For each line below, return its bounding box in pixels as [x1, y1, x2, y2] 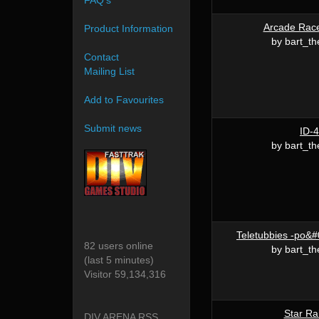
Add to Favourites [84, 94, 164, 106]
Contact [84, 51, 119, 63]
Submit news [84, 122, 142, 135]
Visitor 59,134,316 [84, 268, 166, 281]
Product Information [84, 23, 173, 35]
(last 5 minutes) [84, 254, 154, 266]
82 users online [84, 240, 153, 252]
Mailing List [84, 66, 135, 78]
